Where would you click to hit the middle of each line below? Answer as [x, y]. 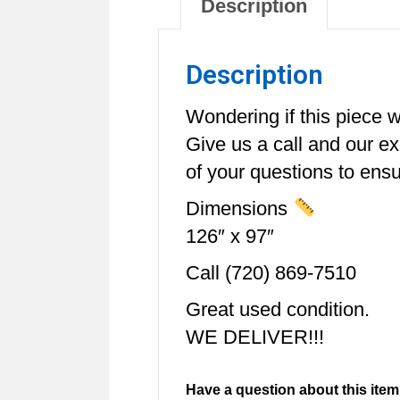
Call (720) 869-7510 [271, 272]
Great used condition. [278, 309]
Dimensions [239, 208]
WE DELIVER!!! [255, 337]
